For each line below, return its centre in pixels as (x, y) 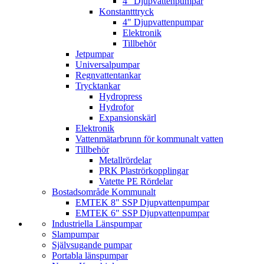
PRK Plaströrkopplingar (144, 171)
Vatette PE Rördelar (136, 181)
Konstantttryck (126, 11)
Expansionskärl (128, 118)
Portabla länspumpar (90, 255)
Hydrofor (116, 107)
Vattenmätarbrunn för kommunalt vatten (149, 139)
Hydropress (121, 96)
